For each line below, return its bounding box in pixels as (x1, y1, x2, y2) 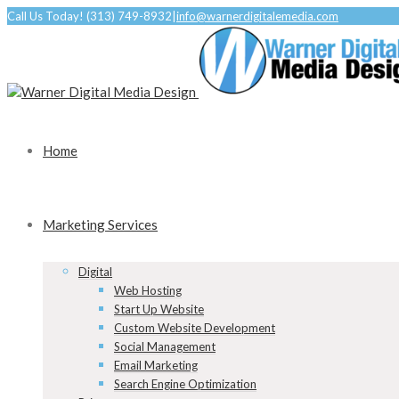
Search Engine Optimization (114, 377, 256, 391)
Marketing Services (43, 216, 158, 232)
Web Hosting (114, 283, 182, 297)
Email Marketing (114, 358, 198, 372)
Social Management (114, 339, 216, 354)
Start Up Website (114, 302, 204, 316)
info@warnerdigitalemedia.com (176, 9, 338, 23)
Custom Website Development (114, 321, 275, 335)
